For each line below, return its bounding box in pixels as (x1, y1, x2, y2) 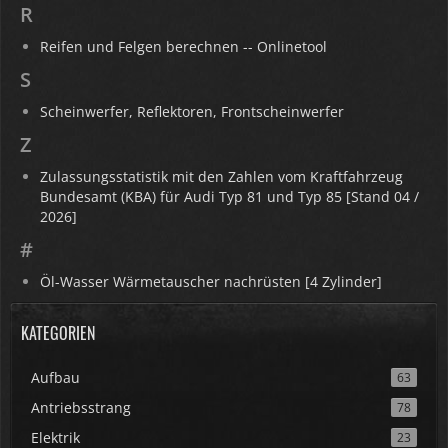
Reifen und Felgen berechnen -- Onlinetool (40, 37, 327, 56)
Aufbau (31, 368, 80, 387)
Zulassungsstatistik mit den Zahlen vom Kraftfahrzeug (40, 167, 403, 186)
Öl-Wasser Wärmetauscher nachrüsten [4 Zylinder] (40, 272, 382, 291)
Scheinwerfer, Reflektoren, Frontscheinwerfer (40, 102, 344, 121)
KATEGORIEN (21, 321, 95, 345)
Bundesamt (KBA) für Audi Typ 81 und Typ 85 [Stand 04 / (40, 187, 419, 206)
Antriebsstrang (31, 398, 131, 417)
